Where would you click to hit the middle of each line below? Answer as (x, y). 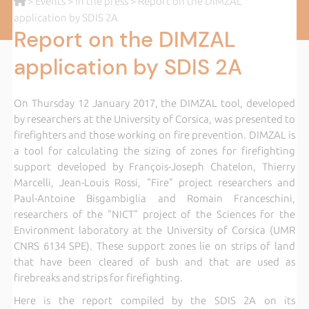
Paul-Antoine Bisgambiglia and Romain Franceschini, (154, 198)
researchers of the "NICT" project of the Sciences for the (154, 214)
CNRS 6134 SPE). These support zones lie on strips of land (154, 246)
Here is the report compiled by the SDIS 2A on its (154, 300)
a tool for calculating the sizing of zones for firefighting (154, 150)
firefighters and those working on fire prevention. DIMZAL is (154, 134)
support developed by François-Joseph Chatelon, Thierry (154, 166)
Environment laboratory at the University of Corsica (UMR (154, 230)
